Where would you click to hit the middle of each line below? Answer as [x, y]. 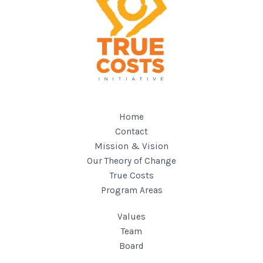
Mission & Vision [131, 146]
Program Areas [131, 190]
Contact [131, 131]
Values [131, 217]
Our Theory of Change [131, 161]
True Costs [131, 176]
